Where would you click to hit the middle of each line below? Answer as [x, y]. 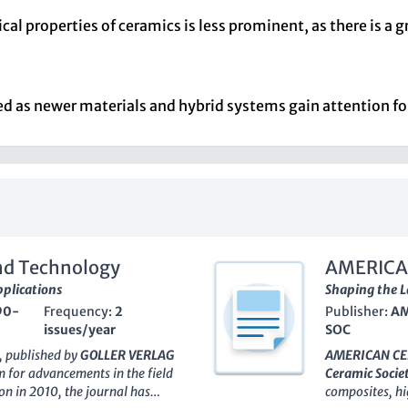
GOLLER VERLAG [127, 355]
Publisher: [358, 311]
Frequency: [80, 311]
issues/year [80, 330]
